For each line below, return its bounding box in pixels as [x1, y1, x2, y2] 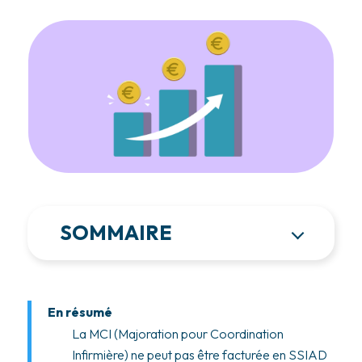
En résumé [47, 304, 112, 321]
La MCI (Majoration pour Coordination [71, 326, 284, 343]
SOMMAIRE [59, 220, 172, 246]
